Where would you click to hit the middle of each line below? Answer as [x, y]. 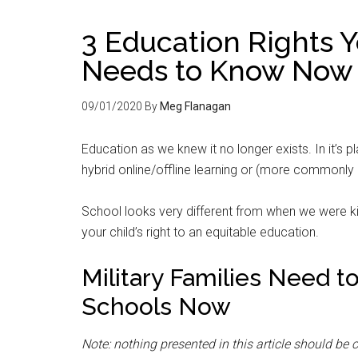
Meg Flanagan [195, 106]
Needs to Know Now [217, 70]
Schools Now [156, 306]
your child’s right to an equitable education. [200, 232]
